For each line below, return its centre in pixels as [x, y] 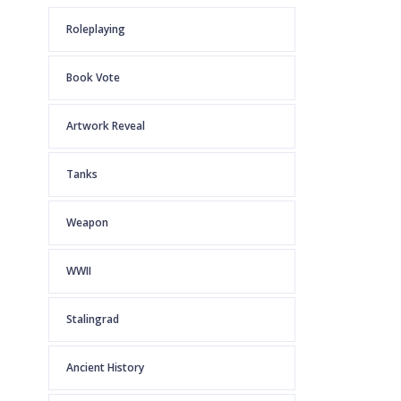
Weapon [87, 222]
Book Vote [93, 77]
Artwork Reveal [106, 126]
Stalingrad [93, 319]
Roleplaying [96, 29]
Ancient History [105, 367]
